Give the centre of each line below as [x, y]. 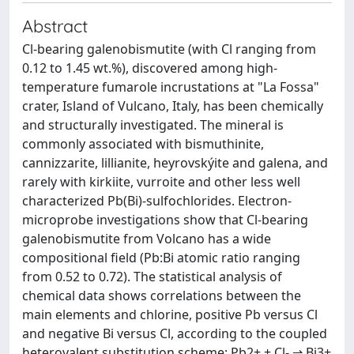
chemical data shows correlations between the [162, 296]
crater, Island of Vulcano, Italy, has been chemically [173, 106]
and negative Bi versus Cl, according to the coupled [175, 333]
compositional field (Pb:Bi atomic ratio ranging [161, 258]
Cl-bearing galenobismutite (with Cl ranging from [169, 49]
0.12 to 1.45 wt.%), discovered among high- [150, 68]
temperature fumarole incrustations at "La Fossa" [171, 87]
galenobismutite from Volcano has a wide [147, 239]
